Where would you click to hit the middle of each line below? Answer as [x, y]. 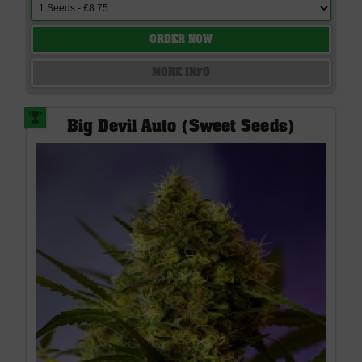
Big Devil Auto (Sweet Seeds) [181, 128]
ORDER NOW [181, 40]
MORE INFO [181, 73]
